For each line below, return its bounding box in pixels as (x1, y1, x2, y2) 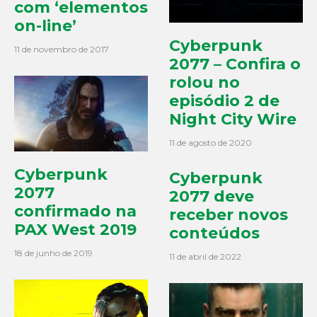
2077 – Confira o (169, 54, 301, 74)
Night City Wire (169, 110, 296, 129)
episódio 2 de (169, 91, 279, 111)
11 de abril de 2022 (169, 251, 241, 263)
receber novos (169, 205, 288, 225)
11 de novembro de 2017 (14, 44, 109, 55)
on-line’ (14, 16, 76, 36)
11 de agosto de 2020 (169, 137, 252, 149)
